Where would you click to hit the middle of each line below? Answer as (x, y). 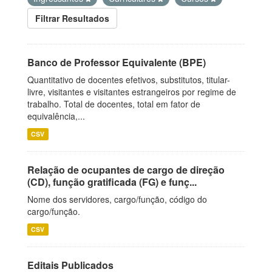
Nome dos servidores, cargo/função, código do (117, 199)
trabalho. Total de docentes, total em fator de (114, 104)
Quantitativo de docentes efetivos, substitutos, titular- (129, 80)
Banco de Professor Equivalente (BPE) (117, 62)
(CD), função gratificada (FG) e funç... (112, 182)
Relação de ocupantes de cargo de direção (126, 170)
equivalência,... (56, 116)
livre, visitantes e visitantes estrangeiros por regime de (132, 92)
